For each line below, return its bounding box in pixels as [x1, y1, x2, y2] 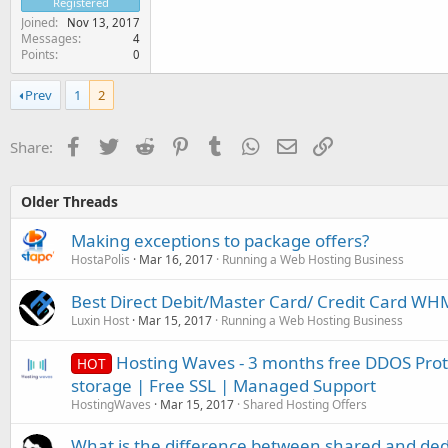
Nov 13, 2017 [67, 14, 140, 30]
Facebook [82, 134, 149, 155]
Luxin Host [71, 311, 129, 329]
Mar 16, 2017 [139, 250, 213, 268]
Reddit [153, 134, 198, 155]
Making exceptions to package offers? [71, 228, 369, 252]
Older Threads [21, 191, 118, 211]
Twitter [118, 134, 167, 155]
